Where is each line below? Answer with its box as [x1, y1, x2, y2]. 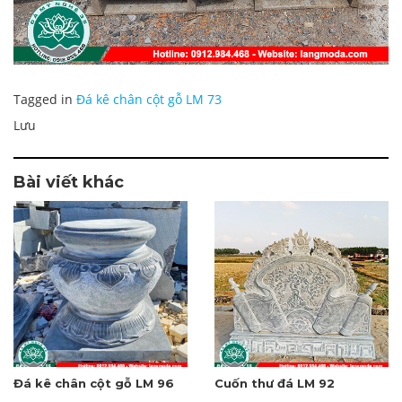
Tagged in [13, 90, 76, 108]
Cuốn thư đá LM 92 [214, 375, 335, 390]
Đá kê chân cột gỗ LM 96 [13, 375, 174, 390]
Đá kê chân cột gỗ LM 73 [76, 90, 222, 108]
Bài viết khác [13, 171, 124, 192]
